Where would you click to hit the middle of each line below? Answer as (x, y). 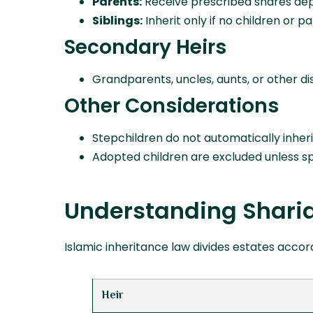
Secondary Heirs (145, 48)
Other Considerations (172, 106)
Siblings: (117, 21)
